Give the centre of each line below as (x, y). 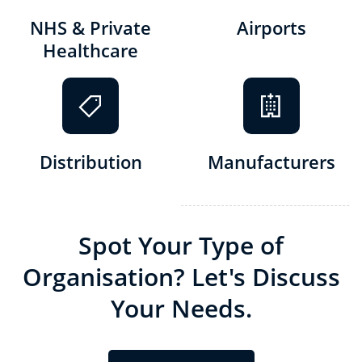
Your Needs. (181, 308)
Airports (271, 27)
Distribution (90, 161)
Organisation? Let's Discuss (181, 276)
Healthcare (90, 50)
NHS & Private (90, 27)
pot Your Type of (188, 245)
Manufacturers (271, 161)
